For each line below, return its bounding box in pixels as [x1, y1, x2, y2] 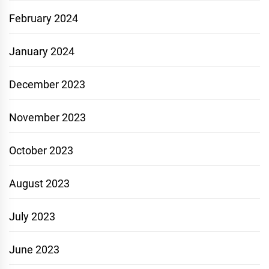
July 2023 [9, 210, 55, 223]
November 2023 [9, 111, 86, 124]
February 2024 [9, 12, 78, 25]
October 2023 [9, 144, 73, 157]
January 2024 [9, 45, 74, 58]
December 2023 [9, 78, 85, 91]
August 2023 [9, 177, 70, 190]
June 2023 [9, 243, 59, 256]
